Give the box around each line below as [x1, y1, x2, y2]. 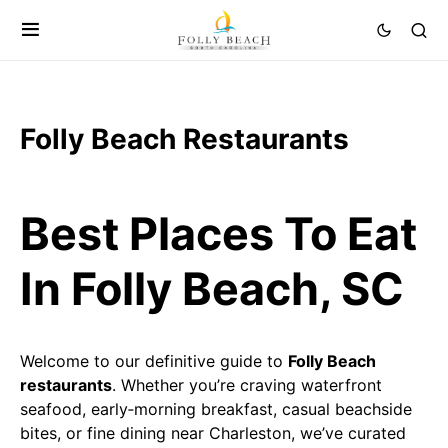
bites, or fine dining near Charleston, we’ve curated [20, 423, 406, 443]
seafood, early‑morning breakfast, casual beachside [20, 399, 412, 419]
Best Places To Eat [20, 207, 417, 261]
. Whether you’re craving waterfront [112, 375, 382, 395]
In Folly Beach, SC [20, 262, 404, 316]
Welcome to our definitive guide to [20, 351, 288, 371]
